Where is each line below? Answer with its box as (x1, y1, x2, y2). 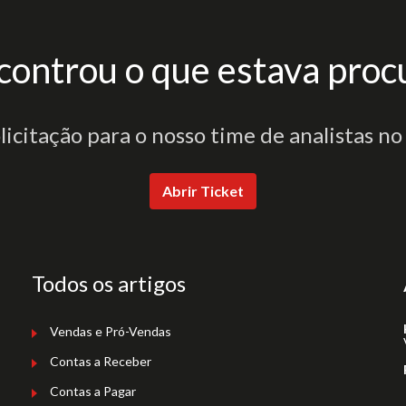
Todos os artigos (32, 270, 186, 296)
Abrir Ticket (162, 182, 244, 199)
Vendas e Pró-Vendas (50, 324, 171, 339)
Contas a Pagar (50, 383, 136, 399)
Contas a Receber (50, 353, 151, 369)
